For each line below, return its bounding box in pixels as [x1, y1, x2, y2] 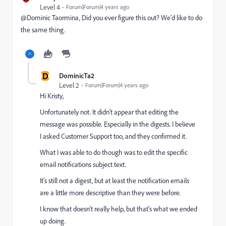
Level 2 [59, 81, 79, 89]
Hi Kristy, [40, 91, 64, 100]
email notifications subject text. [40, 160, 126, 168]
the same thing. [21, 25, 65, 34]
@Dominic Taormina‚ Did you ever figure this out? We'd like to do [21, 13, 202, 22]
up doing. [40, 216, 66, 225]
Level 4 [40, 3, 60, 11]
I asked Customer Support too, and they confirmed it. [40, 132, 187, 140]
